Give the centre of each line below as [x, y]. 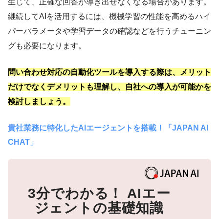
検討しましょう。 [39, 101]
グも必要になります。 [47, 45]
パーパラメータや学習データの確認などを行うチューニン [109, 31]
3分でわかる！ [76, 193]
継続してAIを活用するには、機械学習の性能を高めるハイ [109, 16]
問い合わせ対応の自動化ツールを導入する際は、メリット [109, 72]
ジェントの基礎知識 [99, 208]
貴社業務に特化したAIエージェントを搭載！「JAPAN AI [108, 128]
